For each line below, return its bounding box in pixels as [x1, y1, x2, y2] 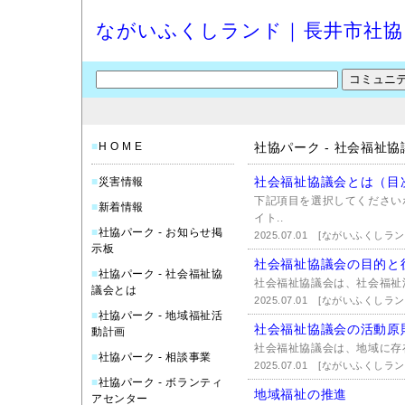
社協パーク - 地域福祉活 [98, 309, 223, 322]
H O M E [98, 140, 143, 153]
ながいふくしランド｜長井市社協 [96, 20, 403, 41]
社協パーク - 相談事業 [98, 351, 212, 363]
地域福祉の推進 [254, 387, 347, 401]
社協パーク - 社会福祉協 [98, 268, 223, 280]
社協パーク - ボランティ [98, 376, 223, 389]
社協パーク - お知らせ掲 [98, 226, 223, 239]
